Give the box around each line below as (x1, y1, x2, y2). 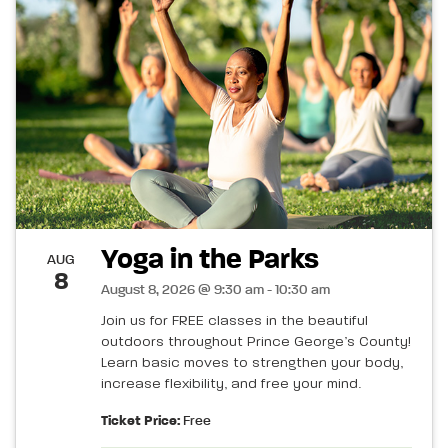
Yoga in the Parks (101, 246, 319, 275)
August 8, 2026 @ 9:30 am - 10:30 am (101, 283, 330, 298)
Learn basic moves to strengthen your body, (101, 356, 403, 371)
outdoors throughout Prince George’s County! (101, 335, 411, 350)
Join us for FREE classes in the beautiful (101, 314, 368, 329)
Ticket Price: (101, 414, 180, 429)
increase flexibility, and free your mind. (101, 377, 361, 392)
